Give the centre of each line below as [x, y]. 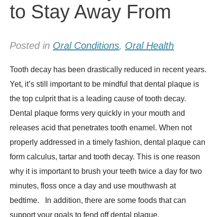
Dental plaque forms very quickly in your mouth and [97, 113]
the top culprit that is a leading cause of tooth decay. [98, 99]
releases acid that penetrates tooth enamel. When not [101, 128]
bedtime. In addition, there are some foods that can [98, 201]
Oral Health [149, 46]
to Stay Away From [90, 12]
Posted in [31, 46]
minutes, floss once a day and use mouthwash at [93, 186]
